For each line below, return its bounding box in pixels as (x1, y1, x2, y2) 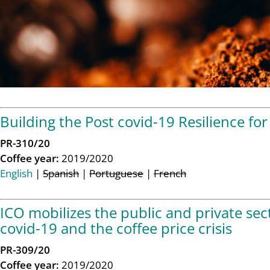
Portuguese (89, 166, 143, 180)
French (154, 166, 186, 180)
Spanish (43, 166, 79, 180)
